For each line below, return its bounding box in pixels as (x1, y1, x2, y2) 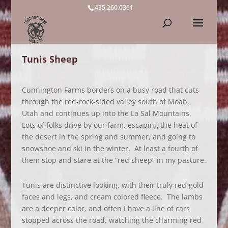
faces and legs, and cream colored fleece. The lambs (21, 192, 203, 202)
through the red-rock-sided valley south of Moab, (21, 97, 189, 106)
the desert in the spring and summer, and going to (21, 132, 195, 141)
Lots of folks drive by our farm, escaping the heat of (21, 120, 197, 130)
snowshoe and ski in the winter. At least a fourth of (21, 144, 198, 153)
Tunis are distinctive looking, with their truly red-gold (21, 180, 204, 190)
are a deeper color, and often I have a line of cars (21, 204, 190, 213)
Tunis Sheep (21, 53, 77, 65)
